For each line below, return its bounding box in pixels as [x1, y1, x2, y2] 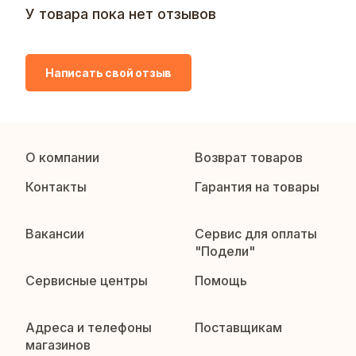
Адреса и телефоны [25, 319, 152, 336]
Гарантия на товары [195, 179, 320, 195]
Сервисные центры [25, 273, 148, 289]
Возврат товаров [195, 149, 304, 166]
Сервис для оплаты [195, 226, 318, 242]
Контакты [25, 179, 87, 195]
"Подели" [195, 243, 256, 260]
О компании [25, 149, 99, 166]
